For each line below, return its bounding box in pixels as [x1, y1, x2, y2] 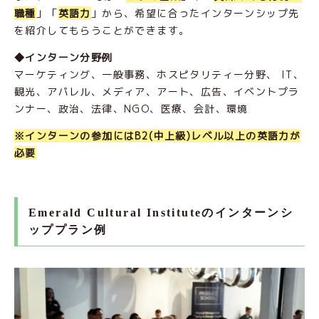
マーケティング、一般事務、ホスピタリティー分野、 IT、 [14, 67, 305, 81]
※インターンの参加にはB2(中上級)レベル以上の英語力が [14, 128, 301, 142]
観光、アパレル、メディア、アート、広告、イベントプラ [14, 84, 300, 98]
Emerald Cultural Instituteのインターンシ [28, 206, 294, 219]
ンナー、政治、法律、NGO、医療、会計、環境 [14, 101, 253, 115]
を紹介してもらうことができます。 [14, 23, 190, 37]
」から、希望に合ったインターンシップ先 [90, 6, 300, 20]
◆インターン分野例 [14, 50, 113, 64]
